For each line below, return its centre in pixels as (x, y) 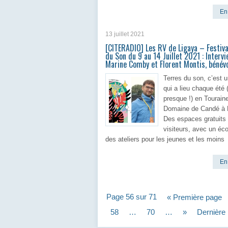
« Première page (194, 197)
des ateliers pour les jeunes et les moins (165, 139)
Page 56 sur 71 (132, 197)
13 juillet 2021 (125, 34)
